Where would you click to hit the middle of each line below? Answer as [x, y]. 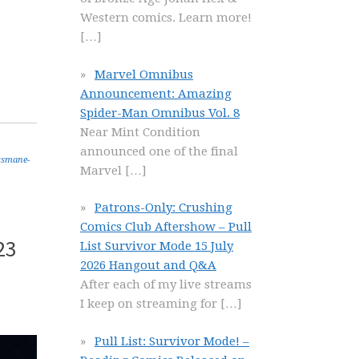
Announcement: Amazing [156, 93]
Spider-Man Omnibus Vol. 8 [160, 113]
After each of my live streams [166, 284]
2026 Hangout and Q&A [148, 265]
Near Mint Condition [140, 132]
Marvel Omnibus [144, 74]
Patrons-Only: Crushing [163, 208]
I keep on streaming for [150, 304]
